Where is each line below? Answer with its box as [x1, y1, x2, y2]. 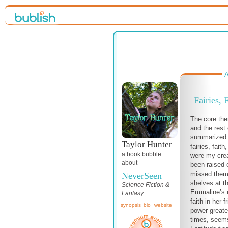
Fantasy [122, 190, 144, 197]
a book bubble [122, 151, 161, 158]
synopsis [121, 202, 141, 208]
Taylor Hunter [122, 139, 172, 149]
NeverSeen [122, 170, 162, 181]
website [154, 202, 172, 208]
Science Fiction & [122, 181, 169, 188]
